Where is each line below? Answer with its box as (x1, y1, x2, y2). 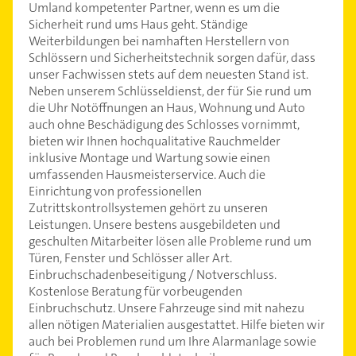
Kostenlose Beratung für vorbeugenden (29, 282, 242, 300)
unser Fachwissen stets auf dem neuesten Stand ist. (29, 65, 308, 83)
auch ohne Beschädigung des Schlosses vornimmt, (29, 115, 300, 133)
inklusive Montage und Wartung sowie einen (29, 149, 270, 166)
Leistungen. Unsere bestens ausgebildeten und (29, 215, 281, 233)
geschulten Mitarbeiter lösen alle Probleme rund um (29, 232, 311, 250)
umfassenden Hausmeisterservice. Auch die (29, 165, 265, 183)
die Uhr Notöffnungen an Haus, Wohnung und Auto (29, 99, 305, 116)
